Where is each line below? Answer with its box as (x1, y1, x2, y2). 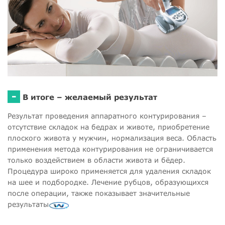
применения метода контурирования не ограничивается (8, 145, 213, 154)
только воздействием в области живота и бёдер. (8, 156, 185, 165)
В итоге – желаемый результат (23, 92, 157, 102)
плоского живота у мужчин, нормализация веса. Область (8, 134, 216, 143)
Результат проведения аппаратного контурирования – (8, 111, 206, 121)
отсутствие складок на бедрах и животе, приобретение (8, 123, 209, 132)
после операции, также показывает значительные (8, 189, 190, 198)
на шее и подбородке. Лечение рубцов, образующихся (8, 178, 208, 187)
